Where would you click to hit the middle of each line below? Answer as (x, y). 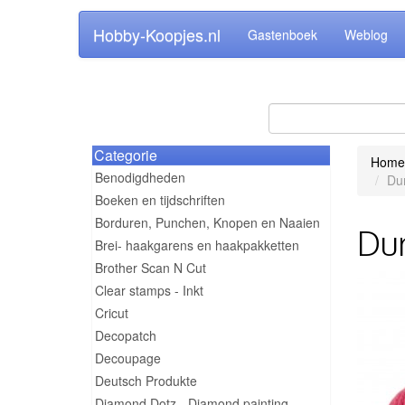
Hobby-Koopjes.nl (157, 34)
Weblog (366, 34)
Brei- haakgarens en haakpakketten (197, 245)
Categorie (126, 155)
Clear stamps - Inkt (149, 290)
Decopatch (126, 335)
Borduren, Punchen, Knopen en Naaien (207, 222)
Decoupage (128, 358)
